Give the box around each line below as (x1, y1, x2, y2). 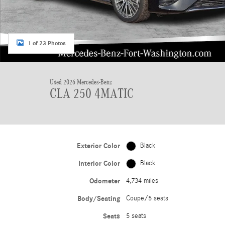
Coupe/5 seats (126, 194, 168, 202)
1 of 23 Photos (28, 39, 66, 47)
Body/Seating (77, 194, 120, 203)
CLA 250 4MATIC (50, 86, 134, 101)
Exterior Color (76, 142, 120, 150)
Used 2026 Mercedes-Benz (50, 78, 112, 86)
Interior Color (78, 159, 120, 168)
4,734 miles (126, 177, 158, 185)
